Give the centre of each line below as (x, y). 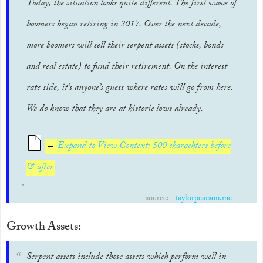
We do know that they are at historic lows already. (115, 109)
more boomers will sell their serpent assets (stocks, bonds (125, 46)
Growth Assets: (44, 228)
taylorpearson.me (203, 199)
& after (40, 168)
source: (158, 199)
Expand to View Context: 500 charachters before (143, 146)
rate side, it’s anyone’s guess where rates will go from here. (130, 88)
